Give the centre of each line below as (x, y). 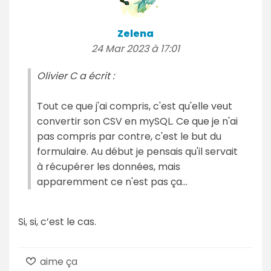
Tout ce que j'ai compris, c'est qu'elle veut (135, 106)
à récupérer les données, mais (109, 166)
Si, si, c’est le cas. (57, 221)
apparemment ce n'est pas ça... (112, 181)
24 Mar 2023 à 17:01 (135, 48)
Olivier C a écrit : (76, 76)
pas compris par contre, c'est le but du (129, 136)
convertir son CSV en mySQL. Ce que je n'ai (137, 121)
